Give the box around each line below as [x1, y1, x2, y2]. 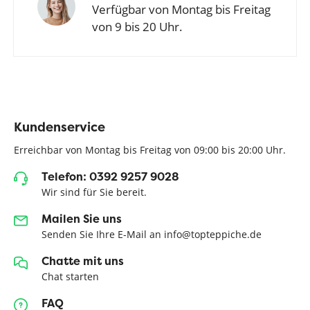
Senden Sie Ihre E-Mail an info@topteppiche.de [42, 228, 262, 241]
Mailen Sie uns [42, 211, 122, 227]
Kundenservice [14, 118, 105, 136]
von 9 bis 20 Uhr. [92, 18, 183, 35]
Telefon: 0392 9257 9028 [42, 169, 179, 185]
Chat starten [42, 270, 99, 284]
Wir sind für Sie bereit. [42, 185, 147, 199]
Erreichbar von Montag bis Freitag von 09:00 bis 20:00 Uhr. [14, 143, 286, 157]
